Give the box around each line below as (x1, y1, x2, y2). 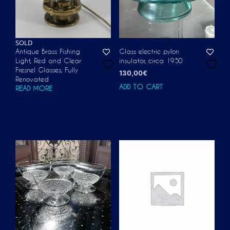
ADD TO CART (119, 83, 163, 90)
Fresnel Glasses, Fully (15, 66, 78, 73)
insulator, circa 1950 (119, 56, 183, 64)
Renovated (15, 75, 49, 83)
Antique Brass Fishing (15, 47, 80, 55)
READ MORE (15, 84, 52, 92)
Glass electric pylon (119, 47, 179, 55)
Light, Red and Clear (15, 56, 81, 64)
